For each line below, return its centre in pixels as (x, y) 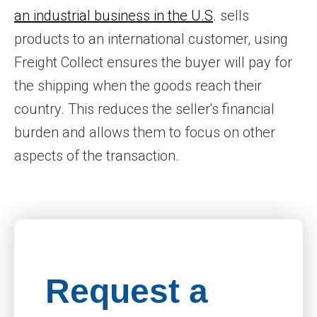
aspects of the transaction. (97, 156)
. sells (231, 16)
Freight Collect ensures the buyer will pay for (153, 62)
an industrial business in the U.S (114, 16)
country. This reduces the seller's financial (144, 109)
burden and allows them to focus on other (145, 132)
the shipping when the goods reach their (138, 86)
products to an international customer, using (151, 39)
